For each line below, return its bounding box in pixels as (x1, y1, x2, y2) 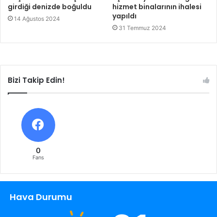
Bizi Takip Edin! (8, 75, 65, 85)
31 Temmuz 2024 (119, 24, 166, 31)
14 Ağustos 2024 (14, 15, 60, 22)
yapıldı (112, 11, 137, 21)
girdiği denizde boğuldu (8, 1, 92, 12)
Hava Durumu (10, 190, 72, 203)
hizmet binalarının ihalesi (112, 1, 201, 12)
